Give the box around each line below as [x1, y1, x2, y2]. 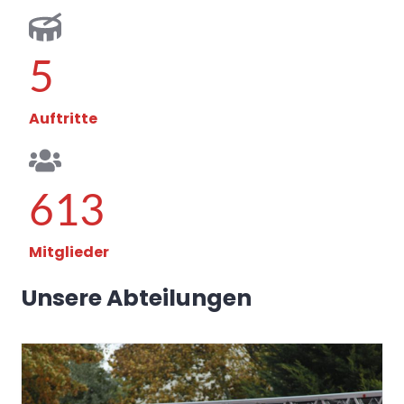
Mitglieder [29, 241, 109, 262]
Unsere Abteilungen [22, 281, 252, 314]
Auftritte [29, 107, 97, 129]
